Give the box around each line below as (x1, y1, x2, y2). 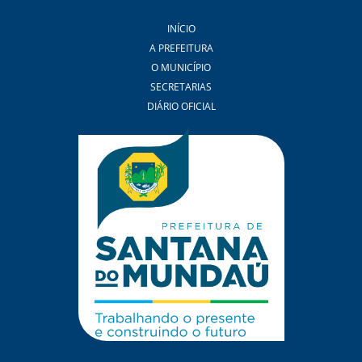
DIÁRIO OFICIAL (146, 99, 216, 114)
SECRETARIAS (150, 80, 212, 95)
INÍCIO (166, 22, 196, 36)
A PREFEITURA (149, 41, 213, 56)
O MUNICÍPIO (151, 61, 211, 75)
